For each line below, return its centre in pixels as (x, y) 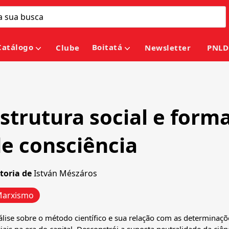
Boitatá (107, 47)
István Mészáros (65, 174)
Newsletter (168, 48)
